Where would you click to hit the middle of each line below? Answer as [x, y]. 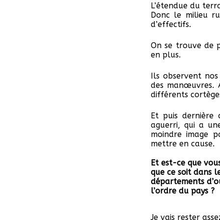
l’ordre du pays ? [183, 191]
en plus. [166, 55]
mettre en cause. [183, 144]
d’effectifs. [171, 25]
